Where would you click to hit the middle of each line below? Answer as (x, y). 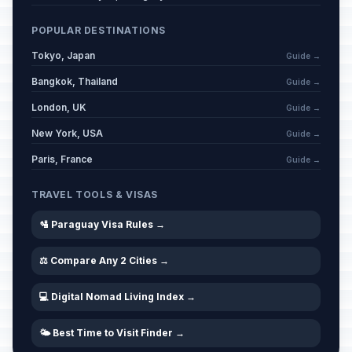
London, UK (59, 107)
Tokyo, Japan (63, 55)
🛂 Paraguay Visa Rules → (102, 224)
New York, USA (67, 133)
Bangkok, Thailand (75, 81)
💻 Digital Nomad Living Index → (117, 297)
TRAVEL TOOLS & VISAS (95, 194)
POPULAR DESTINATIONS (99, 30)
